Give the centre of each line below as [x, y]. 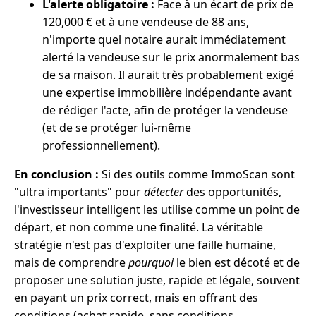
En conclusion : [56, 175]
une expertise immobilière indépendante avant [167, 93]
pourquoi [151, 263]
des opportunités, [232, 192]
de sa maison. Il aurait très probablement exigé [168, 75]
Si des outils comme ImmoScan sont [197, 175]
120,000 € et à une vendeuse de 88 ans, [146, 22]
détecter [164, 192]
